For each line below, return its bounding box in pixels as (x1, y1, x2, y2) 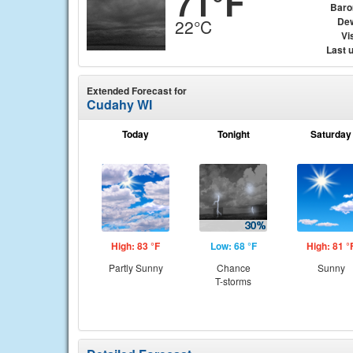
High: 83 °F (111, 239, 160, 253)
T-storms (215, 274, 251, 288)
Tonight (217, 127, 250, 141)
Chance (216, 261, 251, 274)
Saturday (310, 127, 351, 141)
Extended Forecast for (87, 84, 187, 98)
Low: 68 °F (210, 239, 257, 253)
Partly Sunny (108, 261, 163, 274)
